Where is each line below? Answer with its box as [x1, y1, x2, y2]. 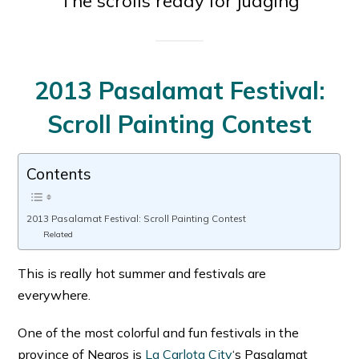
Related [42, 228, 73, 240]
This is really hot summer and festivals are [18, 265, 267, 282]
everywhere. [18, 287, 91, 304]
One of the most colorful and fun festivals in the [18, 325, 300, 341]
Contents [26, 163, 92, 184]
